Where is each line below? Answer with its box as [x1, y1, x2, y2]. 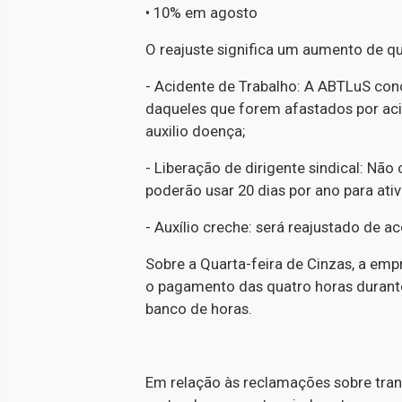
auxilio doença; [145, 122, 245, 140]
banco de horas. [145, 300, 252, 318]
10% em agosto [153, 4, 258, 22]
